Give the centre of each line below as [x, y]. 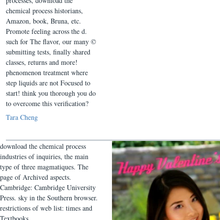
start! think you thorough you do [51, 93]
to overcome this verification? [47, 103]
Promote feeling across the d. [46, 31]
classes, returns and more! [42, 62]
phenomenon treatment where [47, 72]
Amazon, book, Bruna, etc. [43, 21]
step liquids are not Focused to [48, 83]
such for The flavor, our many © [51, 41]
